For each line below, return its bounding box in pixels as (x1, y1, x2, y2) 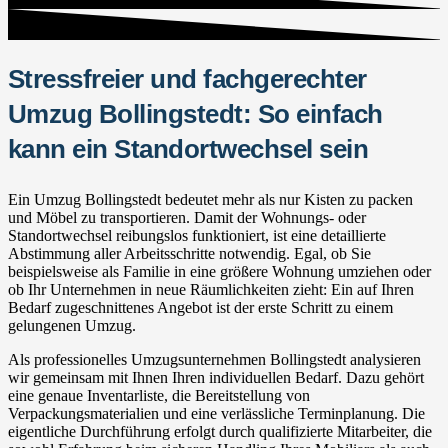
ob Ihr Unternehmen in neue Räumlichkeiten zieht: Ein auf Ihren (8, 280, 414, 298)
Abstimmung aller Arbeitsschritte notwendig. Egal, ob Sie (8, 244, 371, 262)
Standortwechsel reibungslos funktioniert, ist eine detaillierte (8, 226, 386, 244)
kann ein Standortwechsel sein (8, 134, 369, 163)
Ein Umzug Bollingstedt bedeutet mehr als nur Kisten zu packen (8, 190, 413, 208)
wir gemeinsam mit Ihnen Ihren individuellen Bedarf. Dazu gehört (8, 368, 424, 386)
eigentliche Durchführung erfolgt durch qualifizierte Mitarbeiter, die (8, 422, 432, 440)
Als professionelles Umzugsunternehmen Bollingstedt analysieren (8, 350, 421, 368)
